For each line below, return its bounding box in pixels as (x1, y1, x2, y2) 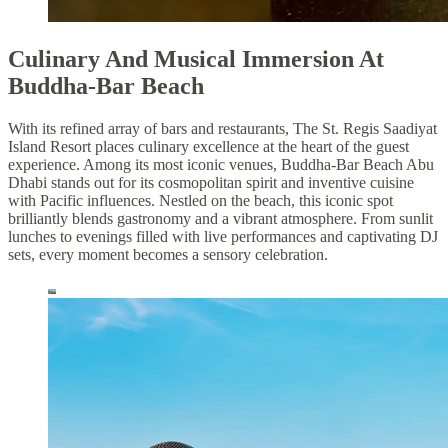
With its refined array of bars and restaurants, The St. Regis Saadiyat (8, 119, 437, 137)
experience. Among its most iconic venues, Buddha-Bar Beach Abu (8, 155, 434, 173)
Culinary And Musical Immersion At (8, 45, 384, 72)
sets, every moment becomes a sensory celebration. (8, 245, 328, 263)
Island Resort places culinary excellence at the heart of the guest (8, 137, 409, 155)
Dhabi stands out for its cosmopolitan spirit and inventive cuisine (8, 173, 414, 191)
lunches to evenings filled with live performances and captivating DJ (8, 227, 438, 245)
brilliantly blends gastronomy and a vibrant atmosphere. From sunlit (8, 209, 433, 227)
